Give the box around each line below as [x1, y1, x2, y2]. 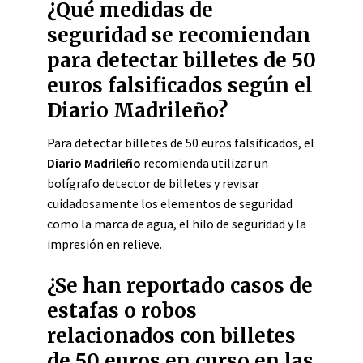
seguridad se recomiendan [47, 23, 310, 48]
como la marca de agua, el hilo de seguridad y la [47, 216, 306, 232]
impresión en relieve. [47, 236, 162, 252]
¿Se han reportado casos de [47, 273, 313, 298]
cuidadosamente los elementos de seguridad [47, 195, 293, 211]
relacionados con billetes [47, 323, 296, 348]
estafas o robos [47, 298, 197, 323]
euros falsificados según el [47, 73, 313, 98]
